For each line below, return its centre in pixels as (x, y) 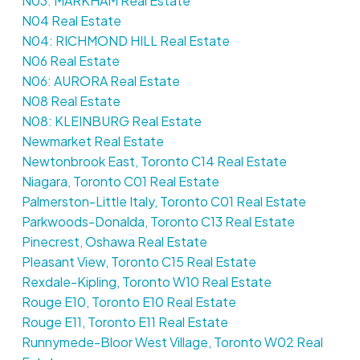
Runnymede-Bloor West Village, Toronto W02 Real (172, 342)
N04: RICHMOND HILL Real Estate (125, 40)
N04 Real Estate (71, 20)
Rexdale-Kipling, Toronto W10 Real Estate (146, 281)
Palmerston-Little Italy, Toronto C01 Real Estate (164, 201)
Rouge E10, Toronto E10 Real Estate (129, 301)
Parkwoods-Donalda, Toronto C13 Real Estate (158, 221)
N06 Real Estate (70, 60)
